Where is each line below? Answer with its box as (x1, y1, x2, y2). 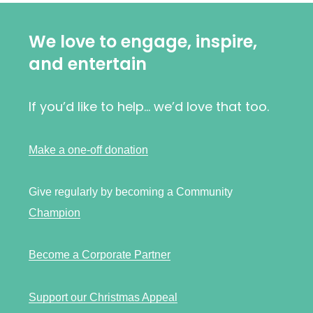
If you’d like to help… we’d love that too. (29, 98, 270, 116)
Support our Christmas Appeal (29, 291, 178, 303)
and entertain (29, 52, 147, 75)
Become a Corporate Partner (29, 249, 171, 261)
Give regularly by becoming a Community (29, 185, 233, 198)
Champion (29, 206, 81, 219)
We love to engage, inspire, (29, 29, 258, 53)
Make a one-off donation (29, 143, 149, 156)
